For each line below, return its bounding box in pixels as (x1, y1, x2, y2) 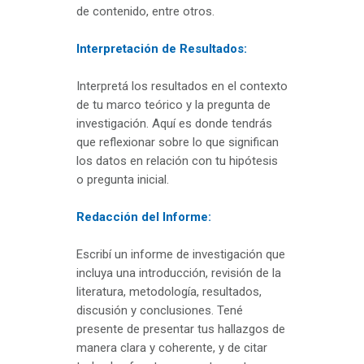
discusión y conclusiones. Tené (76, 303, 243, 318)
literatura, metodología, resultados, (76, 284, 262, 300)
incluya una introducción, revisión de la (76, 266, 281, 281)
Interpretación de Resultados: (76, 41, 247, 57)
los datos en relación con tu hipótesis (76, 154, 278, 169)
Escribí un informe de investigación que (76, 247, 285, 262)
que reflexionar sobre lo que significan (76, 135, 279, 150)
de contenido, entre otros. (76, 4, 214, 19)
